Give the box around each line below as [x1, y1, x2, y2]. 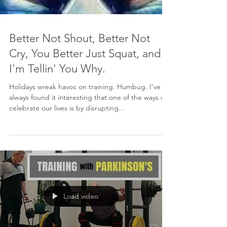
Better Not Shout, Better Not [9, 177, 150, 191]
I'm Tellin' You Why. [9, 208, 105, 221]
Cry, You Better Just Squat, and [9, 193, 161, 206]
